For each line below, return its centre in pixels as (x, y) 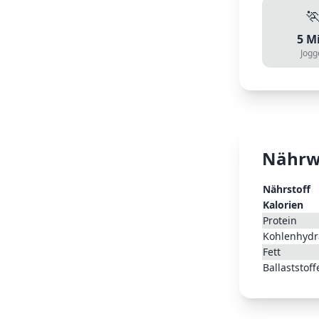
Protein (280, 220)
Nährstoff (287, 189)
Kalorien (283, 205)
